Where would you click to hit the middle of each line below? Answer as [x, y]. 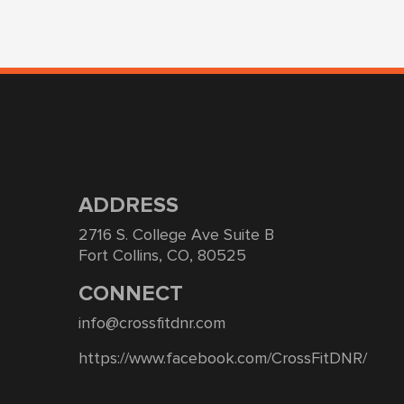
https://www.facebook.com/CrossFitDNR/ [223, 358]
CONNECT [131, 294]
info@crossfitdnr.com [152, 323]
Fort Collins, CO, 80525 [162, 256]
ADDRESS [129, 205]
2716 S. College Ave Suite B [176, 235]
